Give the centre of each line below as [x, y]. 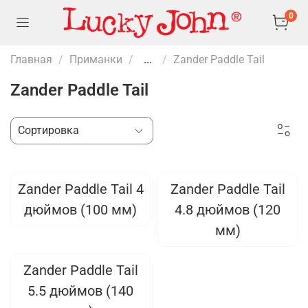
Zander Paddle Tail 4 [80, 189]
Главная [31, 59]
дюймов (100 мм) [80, 209]
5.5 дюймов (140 [80, 290]
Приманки [96, 59]
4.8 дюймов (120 [228, 209]
